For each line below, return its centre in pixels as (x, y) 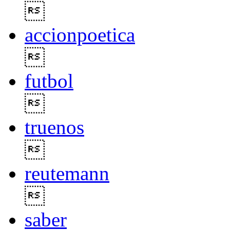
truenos (54, 127)
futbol (49, 81)
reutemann (67, 174)
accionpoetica (80, 35)
